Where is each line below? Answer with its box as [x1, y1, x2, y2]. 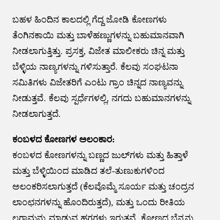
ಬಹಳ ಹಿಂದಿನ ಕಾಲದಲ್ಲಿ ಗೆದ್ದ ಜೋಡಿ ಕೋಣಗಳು [12, 15, 167, 25]
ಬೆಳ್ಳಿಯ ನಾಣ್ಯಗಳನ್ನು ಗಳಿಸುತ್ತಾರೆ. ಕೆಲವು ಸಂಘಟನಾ [12, 62, 178, 72]
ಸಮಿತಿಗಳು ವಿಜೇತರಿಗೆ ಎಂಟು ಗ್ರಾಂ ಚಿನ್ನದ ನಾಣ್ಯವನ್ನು [12, 78, 183, 88]
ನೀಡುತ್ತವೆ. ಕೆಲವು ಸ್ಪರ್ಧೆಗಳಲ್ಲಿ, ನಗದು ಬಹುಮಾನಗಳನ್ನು [12, 93, 191, 104]
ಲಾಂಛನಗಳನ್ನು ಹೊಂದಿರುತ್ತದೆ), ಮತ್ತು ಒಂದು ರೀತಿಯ [12, 197, 185, 208]
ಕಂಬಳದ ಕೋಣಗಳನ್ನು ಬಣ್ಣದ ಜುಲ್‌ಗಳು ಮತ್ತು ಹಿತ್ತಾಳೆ [12, 150, 188, 161]
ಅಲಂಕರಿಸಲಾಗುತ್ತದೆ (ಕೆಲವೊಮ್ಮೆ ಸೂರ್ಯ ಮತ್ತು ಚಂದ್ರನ [12, 182, 194, 192]
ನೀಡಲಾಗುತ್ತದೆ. [12, 109, 61, 119]
